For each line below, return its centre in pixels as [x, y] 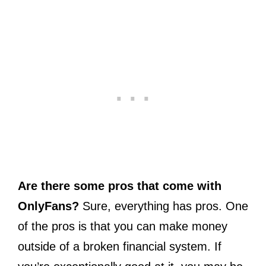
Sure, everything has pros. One [165, 206]
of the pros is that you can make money [123, 227]
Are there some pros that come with [120, 186]
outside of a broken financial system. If [120, 247]
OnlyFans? [50, 206]
